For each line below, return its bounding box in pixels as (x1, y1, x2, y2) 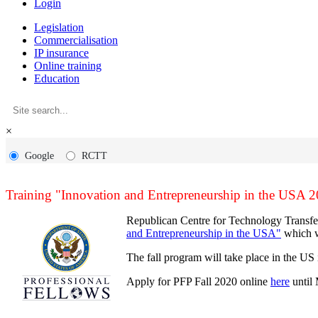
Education (34, 72, 79, 84)
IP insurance (34, 47, 89, 59)
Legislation (34, 21, 84, 33)
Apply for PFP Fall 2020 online (126, 275, 270, 287)
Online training (34, 60, 102, 72)
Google (25, 150, 54, 161)
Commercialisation (34, 34, 118, 46)
